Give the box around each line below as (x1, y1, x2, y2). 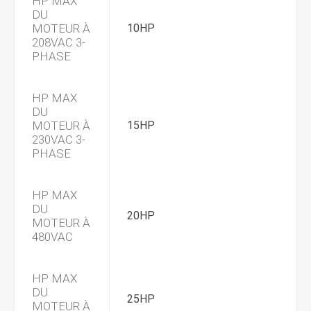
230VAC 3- (32, 133, 85, 146)
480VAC (32, 230, 73, 244)
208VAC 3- (32, 35, 85, 49)
